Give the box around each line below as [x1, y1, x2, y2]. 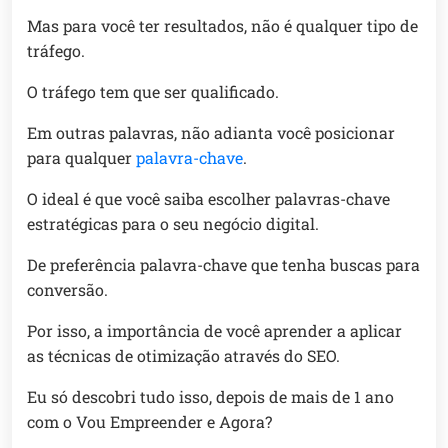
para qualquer [27, 147, 136, 169]
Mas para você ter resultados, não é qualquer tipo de [27, 15, 418, 37]
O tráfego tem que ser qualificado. [27, 81, 279, 103]
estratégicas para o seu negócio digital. [27, 213, 319, 235]
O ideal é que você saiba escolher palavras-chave [27, 188, 390, 210]
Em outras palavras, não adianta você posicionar [27, 122, 395, 144]
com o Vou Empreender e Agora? [27, 411, 272, 433]
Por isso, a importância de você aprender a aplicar [27, 320, 402, 342]
